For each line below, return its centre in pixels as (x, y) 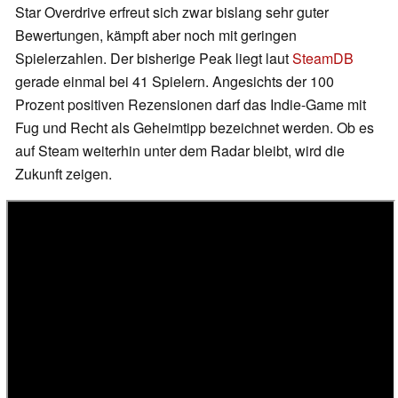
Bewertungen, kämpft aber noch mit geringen (156, 36)
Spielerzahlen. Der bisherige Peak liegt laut (154, 59)
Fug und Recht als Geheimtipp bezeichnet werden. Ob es (195, 128)
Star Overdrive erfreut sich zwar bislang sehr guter (172, 12)
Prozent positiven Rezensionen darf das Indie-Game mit (191, 105)
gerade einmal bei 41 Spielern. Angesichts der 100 (175, 82)
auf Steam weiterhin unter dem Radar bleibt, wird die (180, 151)
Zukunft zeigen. (64, 174)
